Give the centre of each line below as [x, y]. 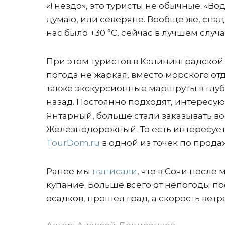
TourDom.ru [73, 143]
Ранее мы [69, 171]
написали [115, 171]
